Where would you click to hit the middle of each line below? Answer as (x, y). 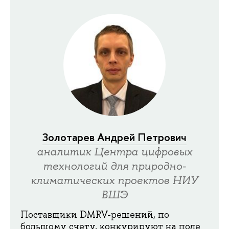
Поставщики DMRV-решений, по (95, 215)
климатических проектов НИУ (114, 180)
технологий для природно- (114, 166)
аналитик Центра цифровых (114, 152)
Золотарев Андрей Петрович (114, 137)
